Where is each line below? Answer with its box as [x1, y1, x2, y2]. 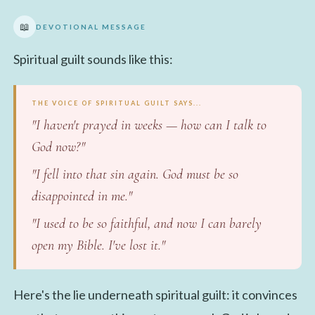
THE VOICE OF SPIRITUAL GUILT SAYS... [31, 98, 202, 107]
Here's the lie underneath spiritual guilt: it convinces [13, 286, 297, 302]
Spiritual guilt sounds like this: [13, 51, 173, 67]
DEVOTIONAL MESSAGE [35, 22, 146, 31]
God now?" [31, 138, 85, 155]
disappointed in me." [31, 187, 132, 205]
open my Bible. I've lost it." [31, 236, 165, 254]
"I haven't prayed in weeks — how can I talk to [31, 116, 266, 134]
